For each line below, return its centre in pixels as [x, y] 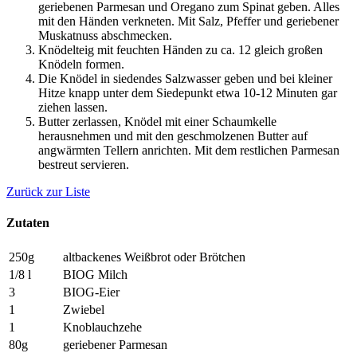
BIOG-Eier [91, 292]
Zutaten [28, 223]
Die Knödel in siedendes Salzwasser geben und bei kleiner [185, 79]
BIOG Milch [95, 274]
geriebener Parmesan [115, 344]
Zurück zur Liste [48, 192]
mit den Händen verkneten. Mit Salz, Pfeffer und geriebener [188, 22]
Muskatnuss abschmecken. [105, 36]
